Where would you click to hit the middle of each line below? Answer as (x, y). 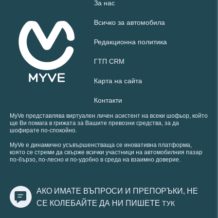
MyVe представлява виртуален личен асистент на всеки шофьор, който (109, 116)
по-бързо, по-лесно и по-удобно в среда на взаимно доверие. (95, 159)
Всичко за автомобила (129, 22)
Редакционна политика (130, 42)
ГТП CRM (109, 61)
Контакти (108, 100)
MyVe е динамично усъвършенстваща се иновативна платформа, (101, 145)
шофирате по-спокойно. (43, 130)
